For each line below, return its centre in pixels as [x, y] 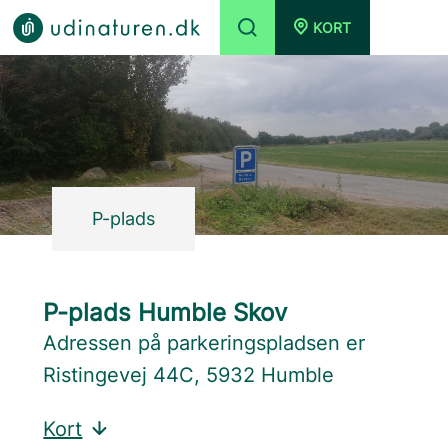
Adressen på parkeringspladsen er [204, 343]
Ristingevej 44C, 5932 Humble [189, 375]
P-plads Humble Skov [165, 312]
